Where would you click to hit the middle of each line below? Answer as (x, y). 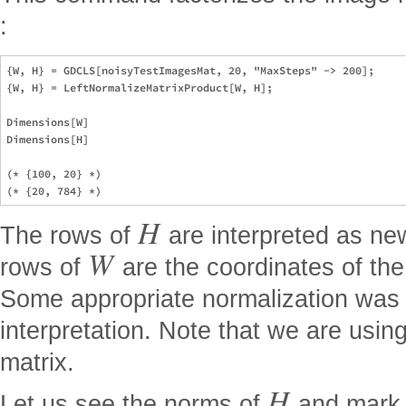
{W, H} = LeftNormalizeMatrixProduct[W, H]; (140, 87)
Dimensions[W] (48, 121)
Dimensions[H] (48, 139)
